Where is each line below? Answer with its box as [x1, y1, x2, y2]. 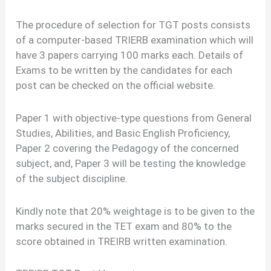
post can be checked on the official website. [16, 79, 216, 91]
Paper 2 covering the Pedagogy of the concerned [16, 142, 240, 154]
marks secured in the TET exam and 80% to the [16, 220, 232, 232]
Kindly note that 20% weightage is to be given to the [16, 204, 255, 217]
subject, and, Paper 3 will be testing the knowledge [16, 157, 246, 169]
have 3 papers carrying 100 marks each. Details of [16, 48, 244, 61]
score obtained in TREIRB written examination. [16, 235, 228, 247]
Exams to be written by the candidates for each [16, 64, 233, 76]
